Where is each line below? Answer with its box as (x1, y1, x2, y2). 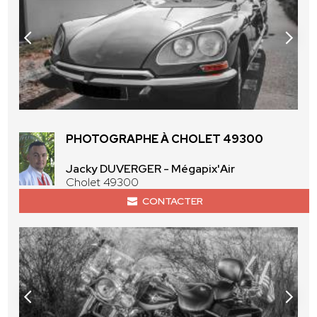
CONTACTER (142, 195, 203, 208)
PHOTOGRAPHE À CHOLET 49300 (66, 132, 264, 147)
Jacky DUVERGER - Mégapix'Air (66, 161, 236, 177)
